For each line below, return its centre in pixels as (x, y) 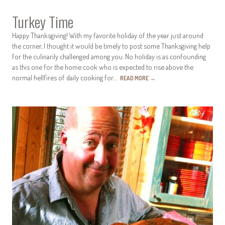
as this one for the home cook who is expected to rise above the (103, 67)
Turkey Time (43, 22)
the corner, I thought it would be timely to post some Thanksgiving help (111, 46)
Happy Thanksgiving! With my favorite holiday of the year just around (108, 35)
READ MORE (135, 78)
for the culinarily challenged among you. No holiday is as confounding (109, 57)
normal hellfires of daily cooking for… (66, 78)
